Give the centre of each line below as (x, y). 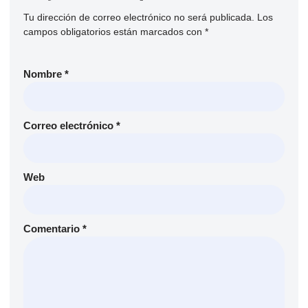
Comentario (53, 229)
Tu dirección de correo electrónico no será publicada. (139, 17)
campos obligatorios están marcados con (114, 32)
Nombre (44, 74)
